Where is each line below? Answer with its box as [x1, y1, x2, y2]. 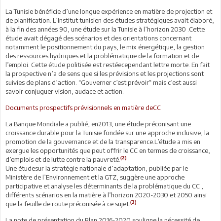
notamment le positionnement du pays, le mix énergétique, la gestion [5, 42, 205, 51]
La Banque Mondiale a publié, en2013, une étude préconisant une [5, 119, 191, 128]
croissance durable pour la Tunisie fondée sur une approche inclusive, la [5, 128, 209, 137]
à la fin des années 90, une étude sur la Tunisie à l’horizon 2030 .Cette [5, 25, 205, 33]
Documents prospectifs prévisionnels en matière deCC [5, 103, 161, 111]
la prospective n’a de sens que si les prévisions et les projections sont [5, 69, 204, 77]
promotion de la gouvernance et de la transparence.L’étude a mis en [5, 137, 200, 146]
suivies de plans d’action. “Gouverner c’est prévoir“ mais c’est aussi [5, 78, 197, 86]
